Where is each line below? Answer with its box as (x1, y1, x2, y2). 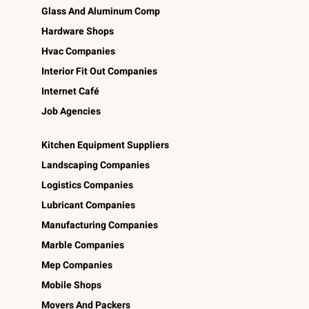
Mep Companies (41, 258, 112, 273)
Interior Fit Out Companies (41, 64, 157, 79)
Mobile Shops (41, 278, 101, 293)
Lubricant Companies (41, 198, 135, 213)
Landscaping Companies (41, 158, 150, 173)
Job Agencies (41, 104, 101, 119)
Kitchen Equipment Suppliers (41, 138, 169, 153)
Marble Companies (41, 238, 124, 253)
